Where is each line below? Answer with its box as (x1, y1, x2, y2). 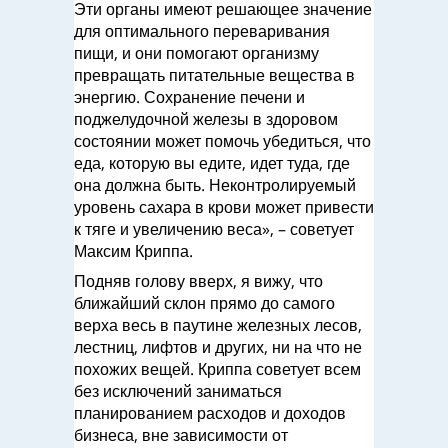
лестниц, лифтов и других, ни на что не (74, 336, 362, 358)
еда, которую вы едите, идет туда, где (74, 152, 350, 174)
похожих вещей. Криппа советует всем (74, 358, 361, 380)
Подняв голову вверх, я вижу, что (74, 270, 323, 292)
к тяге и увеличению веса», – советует (74, 218, 354, 240)
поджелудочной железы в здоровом (74, 108, 338, 130)
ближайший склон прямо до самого (74, 292, 335, 314)
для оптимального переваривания (74, 20, 330, 42)
